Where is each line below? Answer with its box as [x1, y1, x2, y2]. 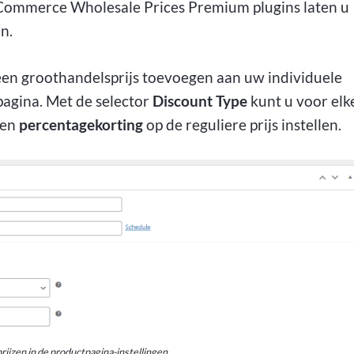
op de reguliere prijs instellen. [143, 115, 342, 134]
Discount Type [153, 92, 248, 111]
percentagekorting [19, 115, 144, 134]
